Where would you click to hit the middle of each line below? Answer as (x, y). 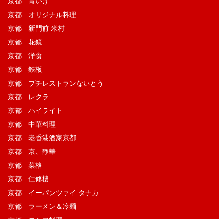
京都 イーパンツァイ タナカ (53, 192)
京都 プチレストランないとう (56, 83)
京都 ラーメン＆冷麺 (42, 206)
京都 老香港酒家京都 (42, 138)
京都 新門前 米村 (36, 28)
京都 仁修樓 (28, 179)
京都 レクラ (28, 97)
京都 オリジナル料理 (42, 14)
